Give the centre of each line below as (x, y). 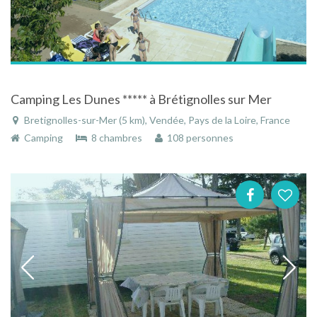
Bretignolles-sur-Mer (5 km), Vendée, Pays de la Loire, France (156, 120)
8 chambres (116, 138)
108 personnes (198, 138)
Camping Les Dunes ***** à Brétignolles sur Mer (141, 99)
